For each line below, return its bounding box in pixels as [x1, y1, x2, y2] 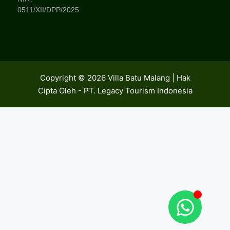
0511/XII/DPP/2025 [17, 6, 79, 14]
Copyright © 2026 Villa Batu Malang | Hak [40, 73, 190, 83]
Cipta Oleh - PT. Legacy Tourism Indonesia [37, 86, 193, 95]
